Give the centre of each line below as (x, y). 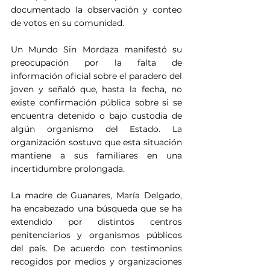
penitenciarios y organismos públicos (96, 235)
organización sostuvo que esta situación (96, 142)
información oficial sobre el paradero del (96, 76)
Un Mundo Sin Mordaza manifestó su (96, 49)
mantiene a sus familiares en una (96, 155)
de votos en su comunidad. (67, 23)
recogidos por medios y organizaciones (96, 261)
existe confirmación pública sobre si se (96, 102)
